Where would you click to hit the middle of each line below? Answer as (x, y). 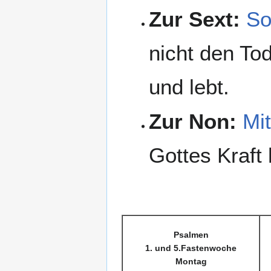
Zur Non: (192, 122)
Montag (191, 262)
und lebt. (189, 87)
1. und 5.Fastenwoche (191, 248)
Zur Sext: (194, 19)
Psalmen (191, 235)
